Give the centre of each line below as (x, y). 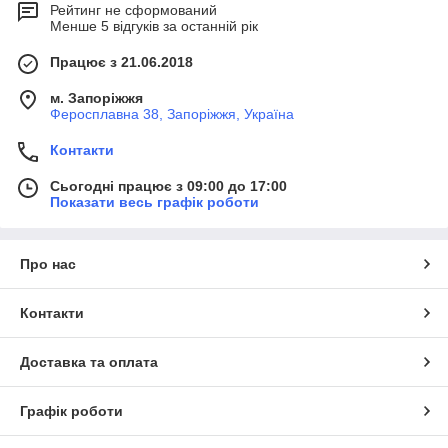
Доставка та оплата (89, 361)
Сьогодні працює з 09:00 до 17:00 (168, 185)
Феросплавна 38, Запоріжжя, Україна (172, 113)
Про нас (48, 263)
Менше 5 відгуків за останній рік (154, 25)
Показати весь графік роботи (154, 201)
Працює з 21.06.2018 (121, 61)
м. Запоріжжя (96, 97)
